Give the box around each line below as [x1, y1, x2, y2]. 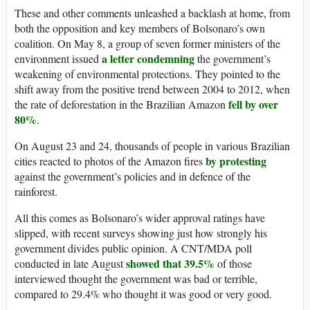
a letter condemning [102, 50, 194, 66]
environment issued [15, 51, 102, 66]
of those [215, 255, 252, 271]
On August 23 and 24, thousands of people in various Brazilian [15, 138, 290, 153]
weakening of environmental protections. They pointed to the [15, 66, 280, 81]
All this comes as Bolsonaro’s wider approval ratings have [15, 210, 265, 225]
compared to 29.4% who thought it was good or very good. [15, 286, 272, 301]
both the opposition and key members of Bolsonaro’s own [15, 20, 265, 35]
